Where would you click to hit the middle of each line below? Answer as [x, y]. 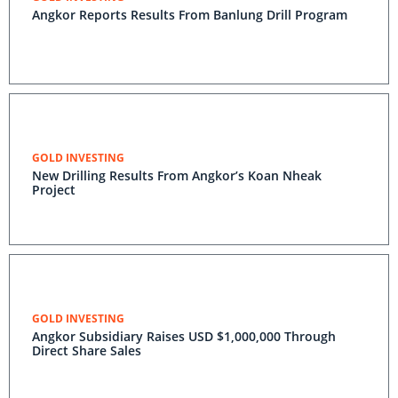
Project [54, 190]
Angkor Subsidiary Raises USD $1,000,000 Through [184, 336]
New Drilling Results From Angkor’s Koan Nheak [177, 175]
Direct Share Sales [87, 350]
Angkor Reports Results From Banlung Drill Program [190, 15]
